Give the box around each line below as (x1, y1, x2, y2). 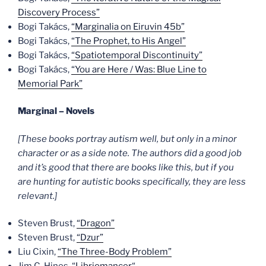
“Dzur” (77, 232, 103, 243)
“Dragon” (77, 218, 115, 229)
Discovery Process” (18, 7, 100, 18)
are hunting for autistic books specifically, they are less (18, 176, 246, 187)
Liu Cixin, (18, 246, 58, 257)
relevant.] (18, 190, 57, 201)
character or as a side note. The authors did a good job (18, 147, 242, 159)
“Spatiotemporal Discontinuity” (71, 49, 202, 61)
